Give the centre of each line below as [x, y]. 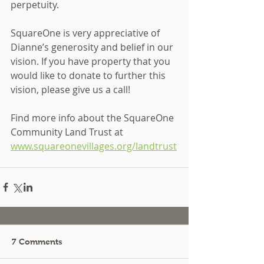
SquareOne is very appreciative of [86, 33]
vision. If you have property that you [92, 61]
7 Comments [37, 241]
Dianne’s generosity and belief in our [93, 47]
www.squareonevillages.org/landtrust [94, 146]
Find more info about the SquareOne [93, 118]
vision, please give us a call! [70, 89]
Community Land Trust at [68, 132]
